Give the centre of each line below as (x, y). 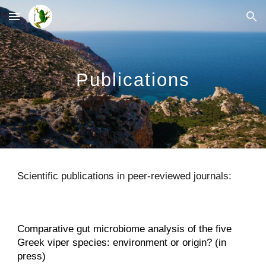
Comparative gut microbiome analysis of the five (125, 229)
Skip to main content (52, 22)
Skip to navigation (219, 22)
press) (32, 256)
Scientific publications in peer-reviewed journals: (125, 176)
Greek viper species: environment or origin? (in (122, 242)
